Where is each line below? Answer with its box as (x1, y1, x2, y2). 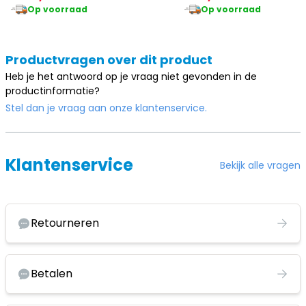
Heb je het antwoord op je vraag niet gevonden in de (5, 70, 257, 84)
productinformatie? (5, 84, 100, 98)
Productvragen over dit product (5, 51, 212, 69)
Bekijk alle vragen (220, 158, 301, 172)
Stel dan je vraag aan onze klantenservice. (5, 101, 207, 115)
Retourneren (31, 215, 99, 232)
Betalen (31, 266, 72, 282)
